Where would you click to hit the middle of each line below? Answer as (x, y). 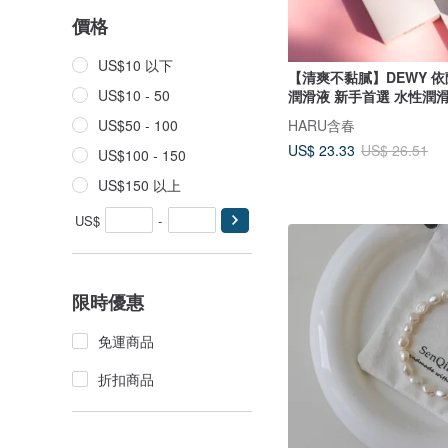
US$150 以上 (139, 185)
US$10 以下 (135, 65)
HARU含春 (321, 124)
